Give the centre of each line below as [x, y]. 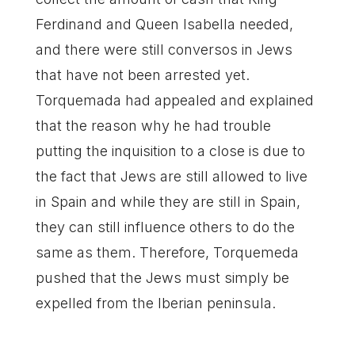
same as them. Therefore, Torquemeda [167, 252]
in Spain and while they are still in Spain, [168, 202]
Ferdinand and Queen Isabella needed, [164, 24]
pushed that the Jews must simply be [162, 278]
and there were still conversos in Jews [164, 50]
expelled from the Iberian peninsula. [155, 303]
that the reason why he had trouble [153, 126]
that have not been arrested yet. [142, 75]
